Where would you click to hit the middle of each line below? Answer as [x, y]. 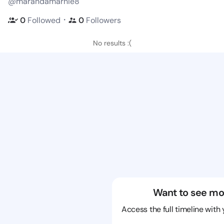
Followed [44, 20]
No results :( [112, 43]
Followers [103, 20]
